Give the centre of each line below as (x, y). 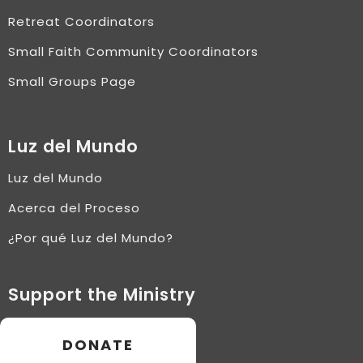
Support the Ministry (102, 295)
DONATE (98, 345)
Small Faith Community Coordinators (133, 51)
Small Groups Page (72, 81)
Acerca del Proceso (74, 208)
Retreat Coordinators (81, 21)
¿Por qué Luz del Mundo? (91, 238)
